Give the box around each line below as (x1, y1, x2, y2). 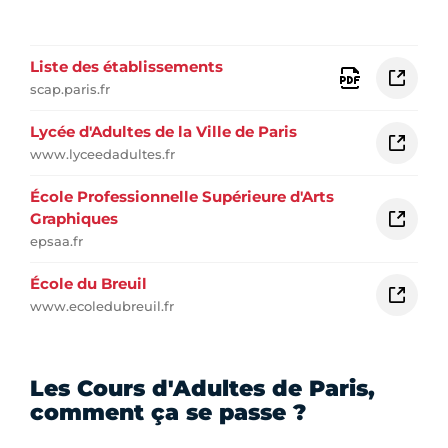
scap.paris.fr (30, 81, 110, 98)
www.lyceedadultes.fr (30, 146, 175, 163)
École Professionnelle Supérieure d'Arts (30, 187, 334, 207)
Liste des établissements (30, 57, 223, 77)
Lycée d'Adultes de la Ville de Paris (30, 122, 297, 142)
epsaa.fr (30, 233, 83, 250)
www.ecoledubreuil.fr (30, 298, 174, 315)
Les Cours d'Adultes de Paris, (30, 375, 375, 403)
